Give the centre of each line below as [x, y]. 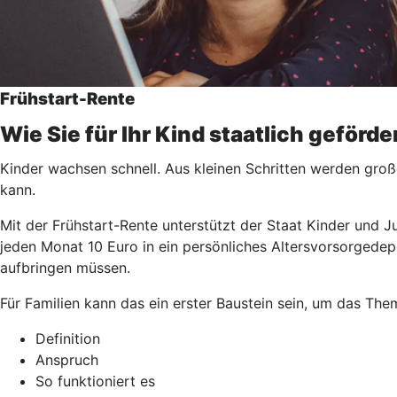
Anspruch [67, 359]
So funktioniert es [95, 381]
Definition [68, 338]
